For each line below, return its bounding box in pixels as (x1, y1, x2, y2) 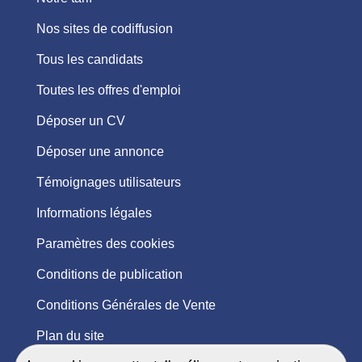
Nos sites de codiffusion (36, 22, 173, 36)
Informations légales (36, 206, 152, 221)
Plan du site (36, 329, 104, 343)
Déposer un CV (36, 114, 125, 128)
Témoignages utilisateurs (36, 175, 181, 190)
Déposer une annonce (36, 145, 164, 159)
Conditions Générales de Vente (36, 298, 216, 313)
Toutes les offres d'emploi (36, 83, 181, 98)
